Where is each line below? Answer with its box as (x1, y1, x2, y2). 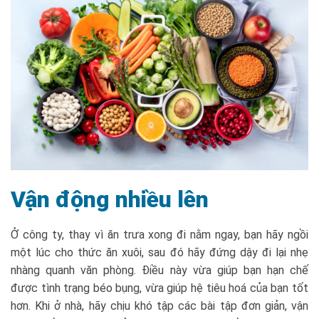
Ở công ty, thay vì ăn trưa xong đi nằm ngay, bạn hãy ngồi (11, 227, 308, 241)
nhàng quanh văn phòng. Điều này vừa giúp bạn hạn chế (11, 263, 308, 277)
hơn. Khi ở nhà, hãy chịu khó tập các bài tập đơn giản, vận (11, 298, 308, 313)
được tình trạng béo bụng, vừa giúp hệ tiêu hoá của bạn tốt (11, 281, 308, 295)
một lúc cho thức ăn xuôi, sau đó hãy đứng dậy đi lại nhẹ (11, 245, 308, 259)
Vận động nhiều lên (11, 185, 209, 213)
